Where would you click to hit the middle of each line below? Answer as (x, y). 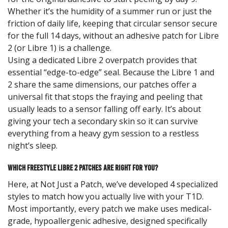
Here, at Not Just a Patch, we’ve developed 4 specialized (113, 184)
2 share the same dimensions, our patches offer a (102, 85)
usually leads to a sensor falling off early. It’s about (104, 109)
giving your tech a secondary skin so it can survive (103, 121)
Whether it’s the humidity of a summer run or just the (110, 11)
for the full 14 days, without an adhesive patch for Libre (113, 36)
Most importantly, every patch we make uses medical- (110, 209)
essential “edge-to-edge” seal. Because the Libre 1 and (111, 73)
